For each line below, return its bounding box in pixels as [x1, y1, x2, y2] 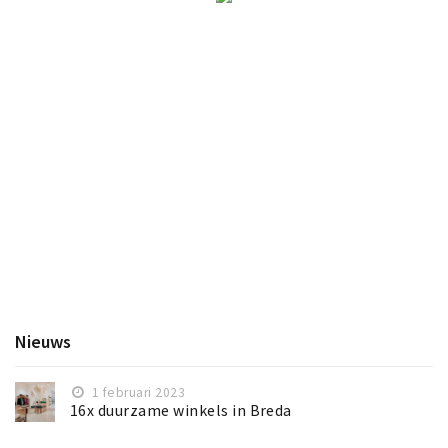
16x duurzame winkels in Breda [70, 401, 292, 421]
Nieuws [15, 330, 71, 354]
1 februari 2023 [88, 384, 186, 402]
